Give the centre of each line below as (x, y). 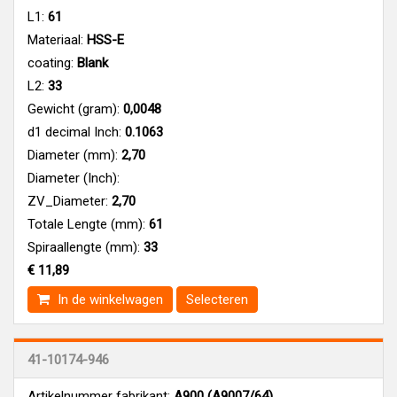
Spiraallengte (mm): (84, 247)
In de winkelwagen (109, 299)
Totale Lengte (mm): (86, 224)
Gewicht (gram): (74, 109)
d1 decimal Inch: (74, 132)
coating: (51, 62)
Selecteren (217, 299)
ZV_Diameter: (68, 201)
